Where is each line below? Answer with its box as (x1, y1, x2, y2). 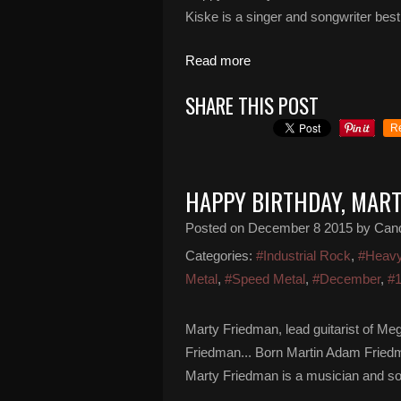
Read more (185, 53, 251, 68)
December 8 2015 (248, 220, 353, 235)
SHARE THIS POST (185, 90, 319, 121)
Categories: (185, 248, 252, 263)
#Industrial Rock (256, 248, 351, 263)
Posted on (185, 220, 248, 235)
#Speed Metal (225, 271, 305, 286)
